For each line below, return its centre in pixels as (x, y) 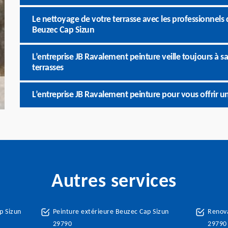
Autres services (114, 182)
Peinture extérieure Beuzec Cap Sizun (111, 212)
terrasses (48, 68)
